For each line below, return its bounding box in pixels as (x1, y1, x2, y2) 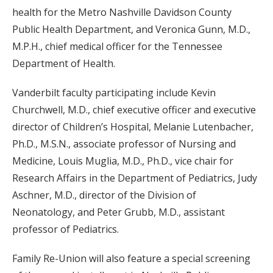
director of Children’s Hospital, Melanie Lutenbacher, (12, 120, 253, 134)
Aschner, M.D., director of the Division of (12, 188, 196, 202)
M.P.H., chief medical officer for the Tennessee (12, 40, 222, 54)
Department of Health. (12, 57, 115, 71)
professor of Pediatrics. (12, 222, 119, 236)
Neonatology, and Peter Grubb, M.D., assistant (12, 205, 225, 219)
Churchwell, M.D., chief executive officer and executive (12, 103, 256, 117)
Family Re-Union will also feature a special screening (12, 252, 250, 266)
